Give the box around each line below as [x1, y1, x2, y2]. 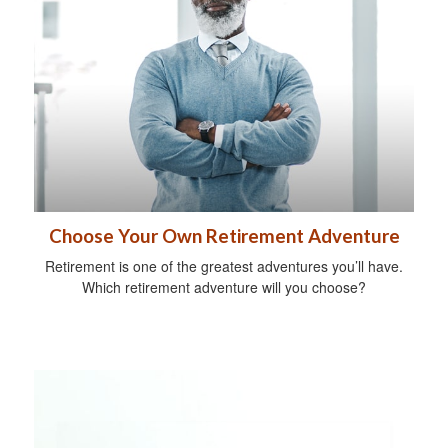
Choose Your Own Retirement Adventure [48, 225, 400, 248]
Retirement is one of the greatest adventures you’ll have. [45, 256, 403, 277]
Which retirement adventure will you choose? [82, 277, 366, 298]
